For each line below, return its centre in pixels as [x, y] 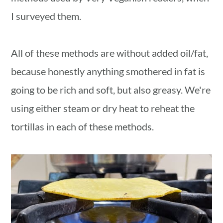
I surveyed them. [46, 16]
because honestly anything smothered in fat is [108, 71]
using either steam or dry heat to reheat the [103, 108]
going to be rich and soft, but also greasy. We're [111, 90]
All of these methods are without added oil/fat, [110, 53]
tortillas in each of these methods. [83, 126]
